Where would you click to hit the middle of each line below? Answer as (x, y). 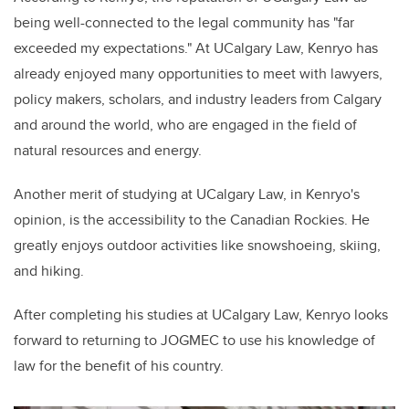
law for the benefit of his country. (119, 366)
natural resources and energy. (108, 150)
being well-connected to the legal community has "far (184, 22)
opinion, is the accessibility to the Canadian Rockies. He (192, 220)
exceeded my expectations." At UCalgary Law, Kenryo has (196, 48)
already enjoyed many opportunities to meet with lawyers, (198, 73)
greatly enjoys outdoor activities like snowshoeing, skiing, (197, 245)
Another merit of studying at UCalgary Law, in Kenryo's (187, 194)
